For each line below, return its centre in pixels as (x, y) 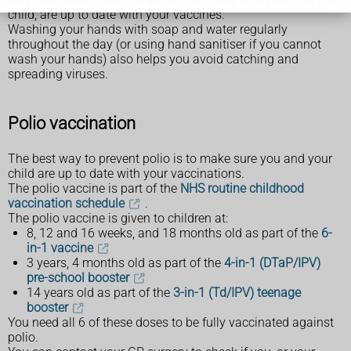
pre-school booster (78, 277)
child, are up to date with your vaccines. (116, 15)
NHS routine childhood (242, 188)
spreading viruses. (58, 74)
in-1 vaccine (60, 248)
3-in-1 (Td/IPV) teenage (237, 292)
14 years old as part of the (100, 292)
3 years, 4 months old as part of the (125, 262)
